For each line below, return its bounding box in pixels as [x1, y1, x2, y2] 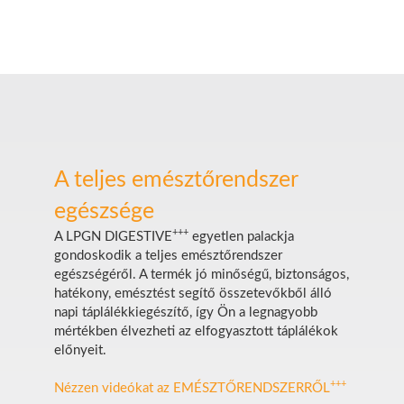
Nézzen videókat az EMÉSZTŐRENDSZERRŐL [54, 381, 330, 395]
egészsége [54, 200, 154, 223]
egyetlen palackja [188, 230, 294, 243]
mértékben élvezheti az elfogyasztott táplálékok [54, 325, 338, 338]
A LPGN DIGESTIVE [54, 230, 172, 243]
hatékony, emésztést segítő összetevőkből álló [54, 287, 332, 300]
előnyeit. [54, 344, 106, 357]
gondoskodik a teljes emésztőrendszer [54, 249, 282, 262]
